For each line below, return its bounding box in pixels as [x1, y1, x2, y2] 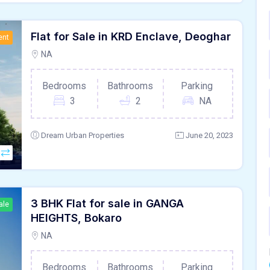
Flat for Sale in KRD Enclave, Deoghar [31, 30, 231, 43]
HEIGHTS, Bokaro [31, 211, 122, 224]
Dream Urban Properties [41, 130, 124, 140]
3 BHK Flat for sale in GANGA [31, 196, 184, 210]
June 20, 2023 [186, 130, 233, 140]
